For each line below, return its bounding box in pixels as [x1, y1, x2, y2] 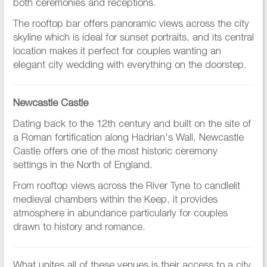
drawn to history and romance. [13, 223, 145, 234]
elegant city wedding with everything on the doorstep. [13, 61, 247, 72]
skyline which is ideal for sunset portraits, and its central [13, 33, 254, 44]
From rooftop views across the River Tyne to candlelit [13, 182, 240, 193]
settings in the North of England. [13, 161, 153, 172]
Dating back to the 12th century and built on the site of [13, 120, 251, 131]
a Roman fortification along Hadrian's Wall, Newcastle [13, 133, 244, 144]
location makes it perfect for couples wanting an [13, 47, 221, 58]
